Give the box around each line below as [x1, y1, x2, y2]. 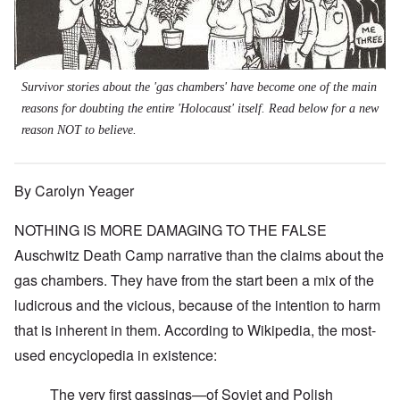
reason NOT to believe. [21, 123, 137, 137]
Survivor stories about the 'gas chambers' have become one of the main [21, 80, 377, 95]
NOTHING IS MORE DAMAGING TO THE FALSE [14, 220, 327, 241]
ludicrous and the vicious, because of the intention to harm [14, 295, 380, 316]
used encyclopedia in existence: [14, 345, 217, 366]
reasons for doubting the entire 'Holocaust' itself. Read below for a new [21, 102, 379, 116]
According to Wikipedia [164, 320, 311, 341]
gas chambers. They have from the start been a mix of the [14, 270, 374, 291]
